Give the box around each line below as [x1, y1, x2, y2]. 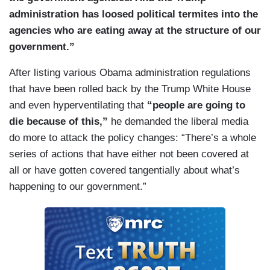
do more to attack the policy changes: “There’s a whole [9, 132, 256, 144]
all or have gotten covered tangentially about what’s [9, 165, 240, 177]
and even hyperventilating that [9, 99, 147, 111]
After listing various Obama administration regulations [9, 67, 251, 79]
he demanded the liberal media [108, 116, 248, 128]
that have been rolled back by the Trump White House [9, 83, 251, 95]
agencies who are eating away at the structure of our [9, 25, 261, 37]
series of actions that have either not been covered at [9, 148, 249, 160]
